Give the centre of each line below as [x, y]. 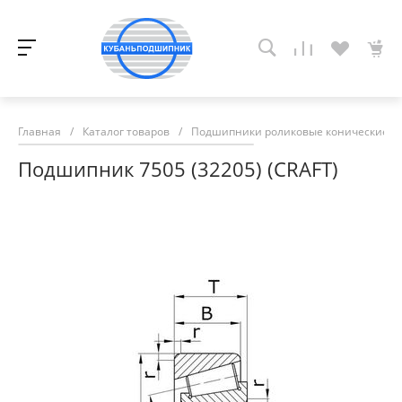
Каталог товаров [126, 131]
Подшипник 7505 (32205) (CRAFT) [178, 169]
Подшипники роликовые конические [290, 131]
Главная [39, 131]
